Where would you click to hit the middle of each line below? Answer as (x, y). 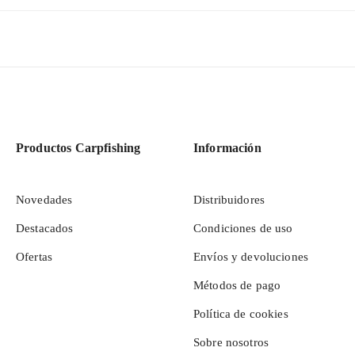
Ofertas (34, 257)
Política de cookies (240, 314)
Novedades (44, 200)
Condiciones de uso (243, 228)
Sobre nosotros (231, 342)
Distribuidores (229, 200)
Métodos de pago (237, 285)
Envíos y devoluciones (250, 257)
